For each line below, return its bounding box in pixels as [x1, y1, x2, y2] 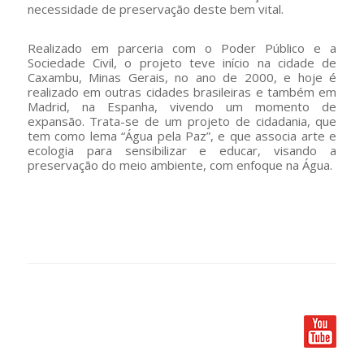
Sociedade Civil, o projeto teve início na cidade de [27, 54, 337, 71]
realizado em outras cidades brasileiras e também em [27, 84, 337, 100]
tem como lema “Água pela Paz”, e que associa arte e [27, 128, 337, 144]
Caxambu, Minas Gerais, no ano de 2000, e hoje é [27, 69, 337, 85]
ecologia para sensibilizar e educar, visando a [27, 142, 337, 158]
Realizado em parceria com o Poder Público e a [27, 40, 337, 56]
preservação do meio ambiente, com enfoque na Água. [27, 157, 332, 173]
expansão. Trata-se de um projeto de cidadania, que [27, 113, 337, 129]
